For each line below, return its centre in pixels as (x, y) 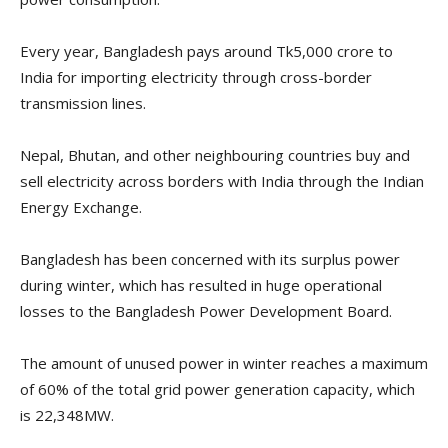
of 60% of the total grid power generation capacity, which (217, 389)
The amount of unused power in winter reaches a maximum (224, 363)
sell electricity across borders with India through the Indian (222, 181)
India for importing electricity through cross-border (196, 77)
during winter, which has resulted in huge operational (201, 285)
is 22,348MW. (67, 415)
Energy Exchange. (81, 207)
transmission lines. (83, 103)
